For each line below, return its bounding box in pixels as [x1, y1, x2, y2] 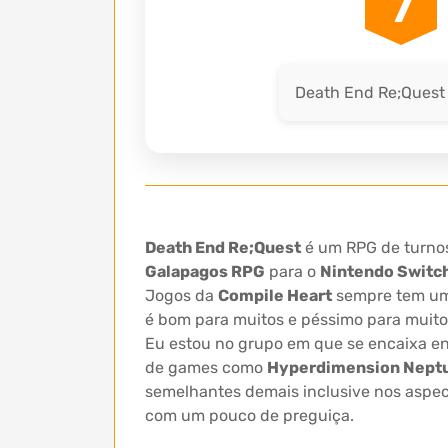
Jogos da [145, 286, 218, 305]
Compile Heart [218, 286, 332, 305]
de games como [145, 358, 267, 377]
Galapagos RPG [145, 262, 265, 281]
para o [265, 262, 320, 281]
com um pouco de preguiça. [145, 406, 354, 425]
